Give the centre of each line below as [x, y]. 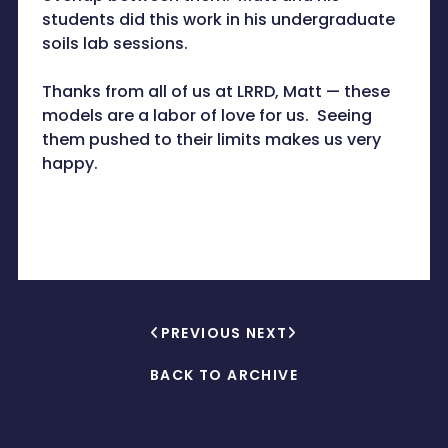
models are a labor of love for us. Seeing [206, 115]
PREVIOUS [201, 332]
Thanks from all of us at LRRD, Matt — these [215, 91]
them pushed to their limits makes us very [211, 139]
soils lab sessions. [114, 43]
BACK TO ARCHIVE [224, 374]
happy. [69, 163]
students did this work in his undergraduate [218, 19]
